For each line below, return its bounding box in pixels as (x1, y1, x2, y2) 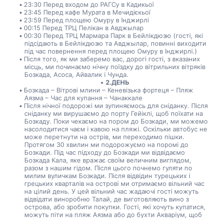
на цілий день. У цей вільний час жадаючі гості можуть (24, 187, 199, 195)
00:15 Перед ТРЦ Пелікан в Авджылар (24, 24, 144, 32)
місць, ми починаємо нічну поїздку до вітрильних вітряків (24, 63, 205, 71)
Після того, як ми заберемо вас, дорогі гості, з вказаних (24, 55, 200, 63)
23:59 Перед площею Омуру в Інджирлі (24, 16, 149, 24)
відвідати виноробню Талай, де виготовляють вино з (24, 195, 189, 203)
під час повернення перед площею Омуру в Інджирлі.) (24, 47, 197, 55)
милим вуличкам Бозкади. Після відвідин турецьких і (24, 172, 190, 180)
